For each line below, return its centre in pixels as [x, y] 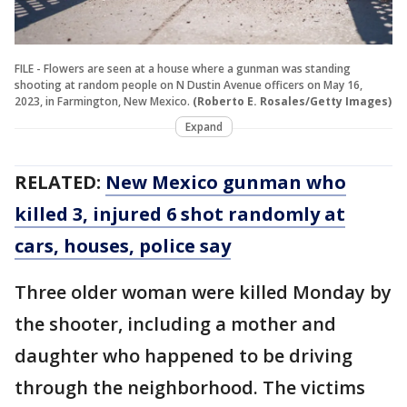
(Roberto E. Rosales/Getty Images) [292, 101]
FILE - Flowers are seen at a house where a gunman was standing [183, 68]
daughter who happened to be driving [184, 355]
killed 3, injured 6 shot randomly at [180, 213]
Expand [203, 126]
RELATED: [60, 182]
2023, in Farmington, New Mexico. [104, 101]
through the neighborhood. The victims [190, 387]
